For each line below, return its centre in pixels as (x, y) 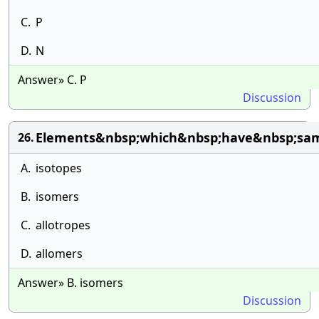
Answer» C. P (52, 80)
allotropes (63, 225)
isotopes (59, 168)
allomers (59, 253)
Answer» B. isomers (70, 283)
